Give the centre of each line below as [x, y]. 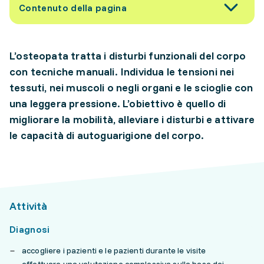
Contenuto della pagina [73, 8]
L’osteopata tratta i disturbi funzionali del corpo [128, 56]
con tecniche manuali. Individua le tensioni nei [122, 72]
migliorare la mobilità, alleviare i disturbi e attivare [132, 119]
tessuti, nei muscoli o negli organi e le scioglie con [131, 88]
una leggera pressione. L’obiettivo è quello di [118, 103]
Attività [29, 206]
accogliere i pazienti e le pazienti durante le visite [114, 250]
